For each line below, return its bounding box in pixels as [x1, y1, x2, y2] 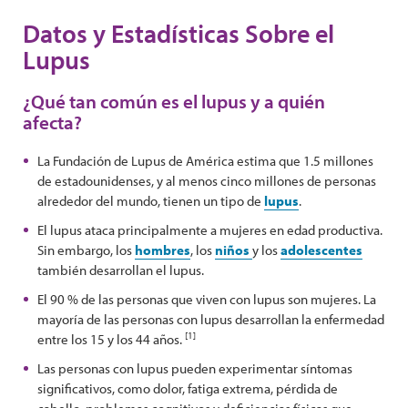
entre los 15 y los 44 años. [37, 331, 185, 348]
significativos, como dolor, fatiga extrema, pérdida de [37, 380, 338, 397]
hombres [135, 241, 190, 259]
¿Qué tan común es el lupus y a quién [23, 89, 325, 113]
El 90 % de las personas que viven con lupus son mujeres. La [37, 291, 376, 308]
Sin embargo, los [37, 241, 135, 259]
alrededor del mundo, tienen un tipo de [37, 192, 264, 209]
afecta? [23, 110, 82, 134]
